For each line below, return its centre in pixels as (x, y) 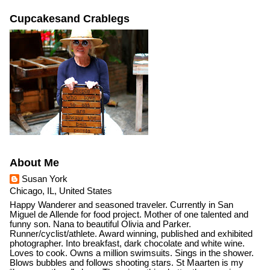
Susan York (44, 179)
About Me (34, 163)
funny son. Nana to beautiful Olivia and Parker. (100, 224)
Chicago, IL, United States (61, 191)
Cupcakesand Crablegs (69, 18)
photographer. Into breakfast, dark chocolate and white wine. (127, 244)
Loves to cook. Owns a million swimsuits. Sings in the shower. (131, 253)
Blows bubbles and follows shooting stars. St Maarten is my (126, 263)
